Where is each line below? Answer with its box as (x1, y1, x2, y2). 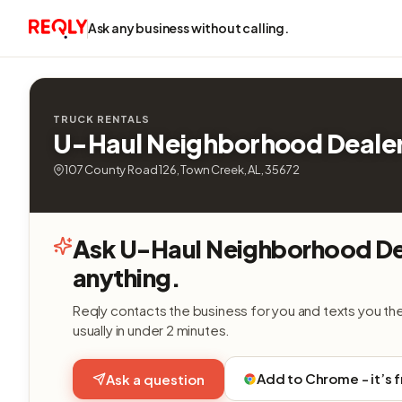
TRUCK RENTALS (53, 113, 150, 125)
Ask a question (106, 370, 205, 388)
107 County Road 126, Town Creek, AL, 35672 (65, 162, 300, 177)
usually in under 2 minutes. (73, 321, 231, 338)
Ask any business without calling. (87, 20, 289, 36)
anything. (73, 262, 181, 293)
